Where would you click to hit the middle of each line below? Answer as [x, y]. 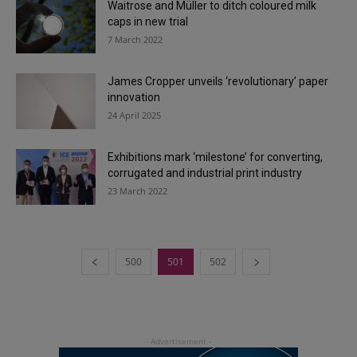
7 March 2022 [135, 39]
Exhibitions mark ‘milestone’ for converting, [215, 157]
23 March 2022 [137, 191]
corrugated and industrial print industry [205, 173]
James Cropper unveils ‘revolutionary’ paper [218, 81]
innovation [134, 97]
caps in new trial [148, 22]
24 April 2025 [134, 115]
